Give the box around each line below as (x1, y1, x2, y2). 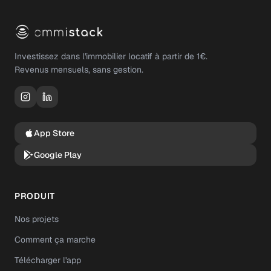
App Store (34, 128, 74, 139)
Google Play (34, 149, 82, 160)
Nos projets (15, 214, 59, 224)
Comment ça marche (15, 234, 96, 245)
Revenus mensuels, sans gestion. (15, 64, 143, 75)
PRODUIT (15, 191, 55, 201)
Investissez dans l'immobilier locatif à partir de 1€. (15, 51, 207, 62)
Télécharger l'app (15, 255, 81, 266)
